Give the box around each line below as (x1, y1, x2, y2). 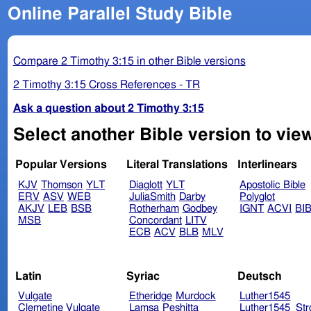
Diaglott (128, 180, 162, 191)
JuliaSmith (128, 192, 176, 203)
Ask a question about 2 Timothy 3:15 (12, 102, 204, 114)
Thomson (41, 180, 83, 191)
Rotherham (128, 203, 179, 215)
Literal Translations (126, 159, 228, 171)
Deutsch (237, 270, 282, 282)
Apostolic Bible (239, 180, 306, 191)
